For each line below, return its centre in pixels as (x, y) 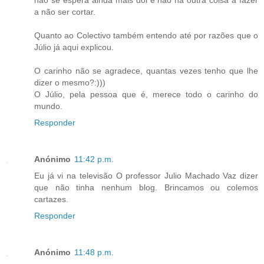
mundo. (48, 106)
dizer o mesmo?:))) (70, 82)
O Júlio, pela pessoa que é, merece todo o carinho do (146, 94)
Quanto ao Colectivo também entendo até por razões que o (146, 35)
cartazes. (51, 199)
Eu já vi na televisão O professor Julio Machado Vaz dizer (146, 175)
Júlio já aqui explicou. (74, 47)
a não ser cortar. (65, 11)
